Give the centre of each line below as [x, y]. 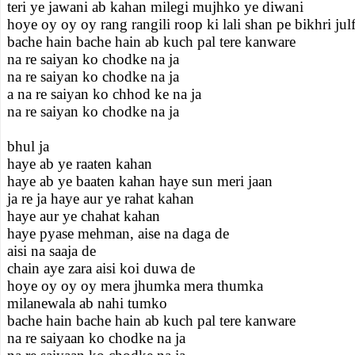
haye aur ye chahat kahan [84, 216]
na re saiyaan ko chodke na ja [96, 338]
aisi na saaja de [52, 251]
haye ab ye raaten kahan [80, 164]
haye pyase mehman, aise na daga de [118, 233]
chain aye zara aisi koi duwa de [101, 268]
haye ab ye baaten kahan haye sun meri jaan [140, 181]
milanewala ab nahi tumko [87, 303]
